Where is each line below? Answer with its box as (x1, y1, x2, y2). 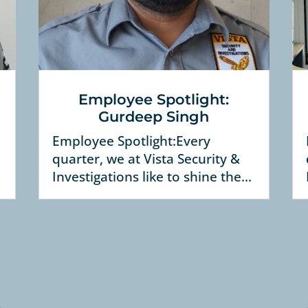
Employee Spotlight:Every (52, 132, 210, 151)
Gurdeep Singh (98, 108, 210, 126)
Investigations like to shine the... (52, 168, 252, 186)
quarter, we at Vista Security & (52, 150, 240, 168)
